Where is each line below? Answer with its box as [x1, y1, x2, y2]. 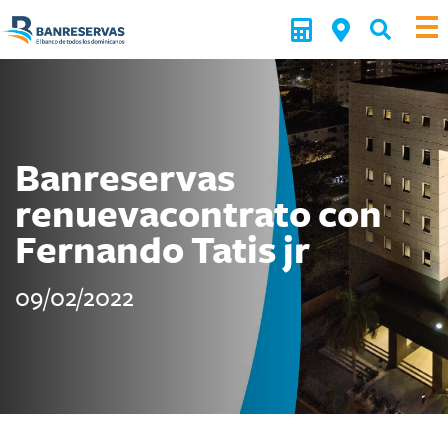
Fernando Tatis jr [15, 229, 310, 275]
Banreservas [15, 157, 235, 203]
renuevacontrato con [15, 193, 382, 239]
